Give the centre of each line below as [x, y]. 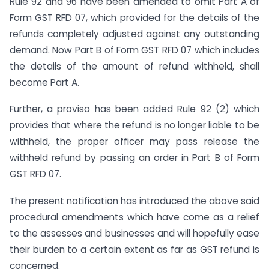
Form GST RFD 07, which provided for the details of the [134, 17]
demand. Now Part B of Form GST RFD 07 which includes [134, 50]
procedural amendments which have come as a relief [134, 217]
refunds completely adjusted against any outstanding [134, 34]
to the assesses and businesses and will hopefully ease [134, 234]
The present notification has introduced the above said [134, 201]
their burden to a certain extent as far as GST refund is [134, 250]
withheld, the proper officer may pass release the [134, 142]
